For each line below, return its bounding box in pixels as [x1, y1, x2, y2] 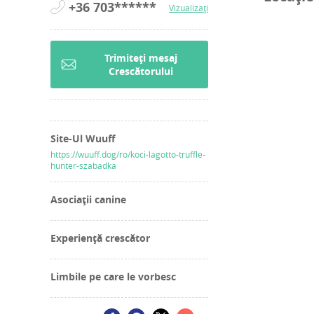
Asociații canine [50, 193, 126, 207]
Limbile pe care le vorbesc [50, 270, 176, 284]
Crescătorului [108, 64, 173, 78]
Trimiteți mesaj [104, 51, 177, 65]
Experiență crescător [50, 231, 150, 245]
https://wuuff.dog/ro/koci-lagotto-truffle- [50, 149, 205, 161]
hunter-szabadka [50, 160, 116, 172]
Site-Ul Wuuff [50, 132, 115, 146]
